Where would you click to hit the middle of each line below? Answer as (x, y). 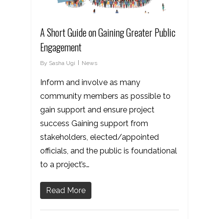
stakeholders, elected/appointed (99, 137)
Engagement (61, 47)
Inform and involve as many (90, 82)
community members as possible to (105, 96)
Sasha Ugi (62, 63)
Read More (66, 190)
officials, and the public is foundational (109, 151)
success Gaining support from (94, 123)
